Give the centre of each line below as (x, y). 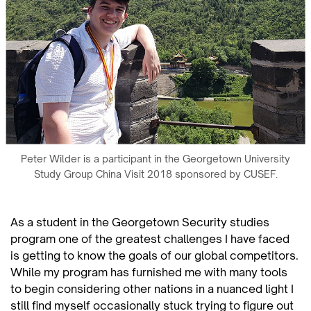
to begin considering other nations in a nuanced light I (152, 288)
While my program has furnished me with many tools (149, 272)
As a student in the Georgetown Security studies (140, 222)
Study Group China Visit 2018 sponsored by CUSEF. (155, 174)
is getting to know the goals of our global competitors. (154, 255)
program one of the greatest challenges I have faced (150, 238)
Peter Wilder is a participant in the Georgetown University (155, 158)
